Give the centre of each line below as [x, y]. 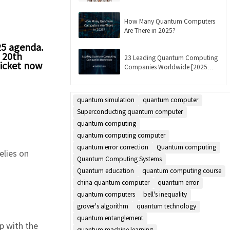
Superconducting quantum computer [130, 111]
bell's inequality [165, 194]
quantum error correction [113, 147]
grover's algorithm [103, 206]
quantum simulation [106, 99]
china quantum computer [113, 182]
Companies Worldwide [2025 [166, 66]
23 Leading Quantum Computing [171, 57]
